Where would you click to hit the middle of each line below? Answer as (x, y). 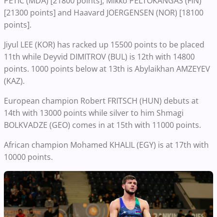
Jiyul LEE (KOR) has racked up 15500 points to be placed (104, 45)
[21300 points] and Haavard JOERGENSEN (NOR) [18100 (104, 13)
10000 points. (28, 157)
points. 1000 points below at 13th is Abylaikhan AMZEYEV (107, 69)
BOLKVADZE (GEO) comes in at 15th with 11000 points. (102, 125)
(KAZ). (14, 81)
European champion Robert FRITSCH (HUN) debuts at (101, 101)
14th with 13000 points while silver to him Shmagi (94, 113)
